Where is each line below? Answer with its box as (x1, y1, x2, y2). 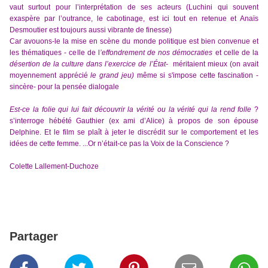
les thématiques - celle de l (10, 48, 100, 57)
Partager (10, 230, 58, 243)
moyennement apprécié (10, 71, 91, 80)
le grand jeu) (90, 71, 134, 80)
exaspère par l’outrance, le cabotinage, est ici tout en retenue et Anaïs (10, 14, 258, 23)
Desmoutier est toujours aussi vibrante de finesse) (10, 26, 172, 35)
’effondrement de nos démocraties (99, 48, 215, 57)
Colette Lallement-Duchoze (10, 162, 99, 171)
